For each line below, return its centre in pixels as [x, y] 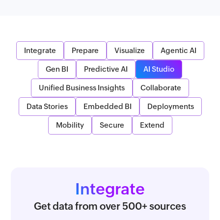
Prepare [85, 51]
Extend [152, 125]
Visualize [129, 51]
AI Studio [159, 69]
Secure [112, 125]
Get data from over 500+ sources [110, 206]
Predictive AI [106, 69]
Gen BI [57, 69]
